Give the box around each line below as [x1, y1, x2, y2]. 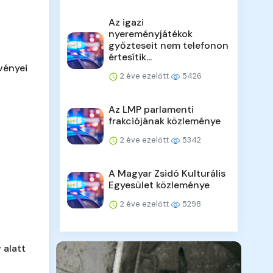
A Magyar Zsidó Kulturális [108, 167, 226, 180]
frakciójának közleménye [108, 115, 221, 128]
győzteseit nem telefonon [108, 39, 229, 52]
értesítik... [108, 51, 152, 64]
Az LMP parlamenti [108, 103, 194, 116]
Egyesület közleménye [108, 179, 210, 192]
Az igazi [108, 16, 144, 29]
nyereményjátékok [108, 27, 193, 41]
